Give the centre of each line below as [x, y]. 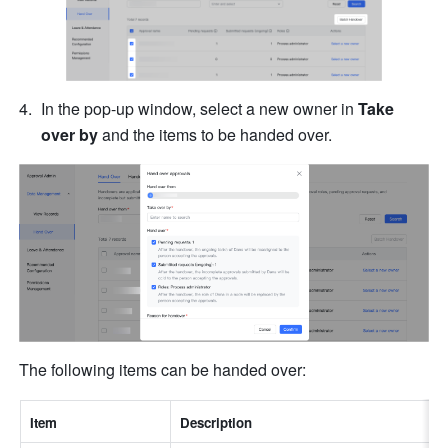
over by [70, 134]
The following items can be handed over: [163, 369]
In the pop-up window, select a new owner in [200, 108]
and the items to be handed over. [215, 134]
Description [216, 422]
